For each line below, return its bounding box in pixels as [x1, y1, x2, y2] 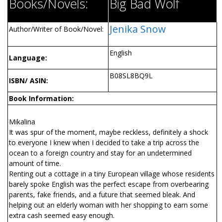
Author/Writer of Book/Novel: [9, 24, 104, 34]
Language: [9, 53, 47, 62]
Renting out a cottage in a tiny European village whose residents [9, 168, 215, 178]
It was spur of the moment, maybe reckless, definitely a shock [9, 127, 208, 137]
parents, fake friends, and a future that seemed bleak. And [9, 189, 195, 199]
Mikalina [9, 116, 35, 126]
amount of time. [9, 158, 61, 168]
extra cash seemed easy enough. [9, 210, 114, 220]
